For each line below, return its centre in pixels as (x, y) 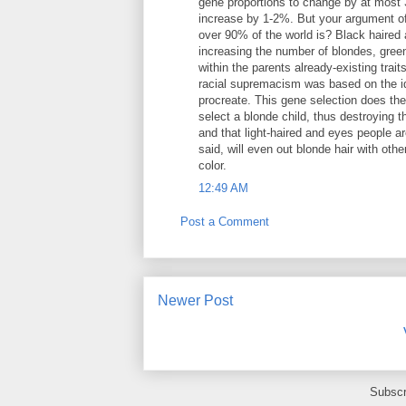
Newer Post (195, 300)
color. (213, 166)
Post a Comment (225, 222)
